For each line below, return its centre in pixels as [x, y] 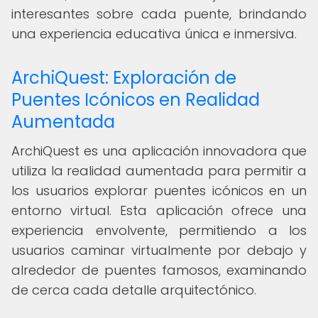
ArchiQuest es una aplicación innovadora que [159, 151]
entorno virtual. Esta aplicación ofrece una [159, 210]
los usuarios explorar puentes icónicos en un [159, 191]
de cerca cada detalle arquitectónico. [134, 290]
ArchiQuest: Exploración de [124, 78]
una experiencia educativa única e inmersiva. [154, 34]
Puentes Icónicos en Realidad [136, 100]
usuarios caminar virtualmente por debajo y [159, 250]
